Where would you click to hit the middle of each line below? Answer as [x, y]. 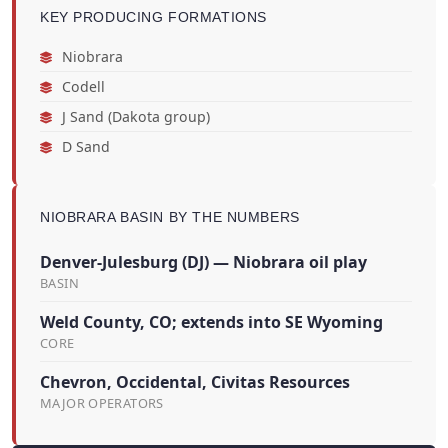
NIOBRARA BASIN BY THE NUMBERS [170, 216]
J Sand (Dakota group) [134, 116]
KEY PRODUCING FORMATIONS [153, 16]
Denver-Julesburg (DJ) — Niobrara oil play [203, 261]
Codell [81, 86]
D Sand [84, 146]
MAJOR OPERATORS [102, 402]
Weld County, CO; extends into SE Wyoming [211, 321]
